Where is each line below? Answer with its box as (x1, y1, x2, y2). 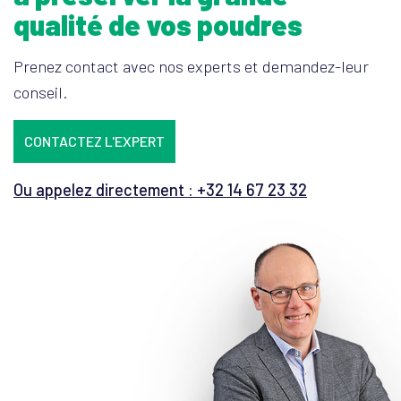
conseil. (13, 82, 68, 102)
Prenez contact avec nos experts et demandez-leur (13, 56, 369, 76)
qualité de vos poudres (13, 7, 303, 41)
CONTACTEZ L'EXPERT (24, 132, 165, 149)
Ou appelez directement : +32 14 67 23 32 (13, 180, 307, 200)
